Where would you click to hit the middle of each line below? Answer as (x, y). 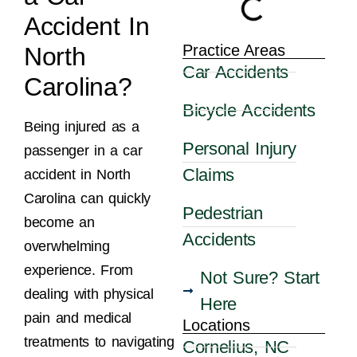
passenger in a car (83, 151)
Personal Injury (239, 149)
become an (59, 223)
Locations (216, 326)
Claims (208, 175)
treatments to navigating (99, 342)
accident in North (77, 175)
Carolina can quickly (87, 199)
